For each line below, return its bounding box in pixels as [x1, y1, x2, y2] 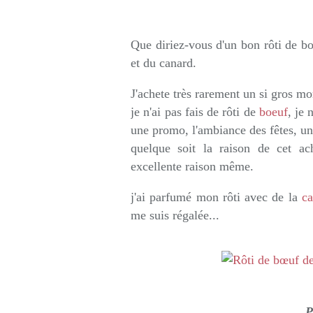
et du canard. [131, 56, 196, 70]
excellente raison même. [131, 159, 257, 173]
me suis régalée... [131, 208, 219, 222]
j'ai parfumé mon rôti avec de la [131, 190, 302, 204]
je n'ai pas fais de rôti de [131, 105, 256, 119]
